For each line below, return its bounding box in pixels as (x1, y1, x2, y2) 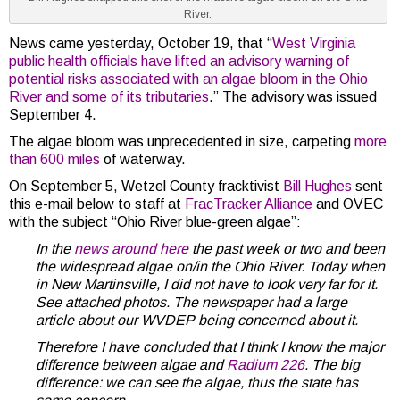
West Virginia (272, 35, 355, 51)
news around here (74, 240, 188, 256)
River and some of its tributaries (9, 88, 209, 104)
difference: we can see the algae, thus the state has (36, 374, 358, 390)
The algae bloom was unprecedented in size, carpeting (9, 133, 354, 149)
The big (312, 356, 360, 372)
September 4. (9, 106, 96, 122)
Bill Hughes (283, 178, 352, 194)
